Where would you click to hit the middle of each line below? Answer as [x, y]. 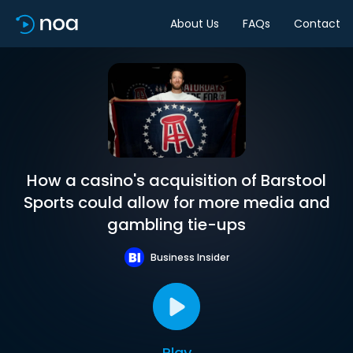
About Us [195, 23]
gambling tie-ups [176, 225]
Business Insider [190, 257]
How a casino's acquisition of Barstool [176, 180]
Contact [317, 23]
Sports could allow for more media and [176, 203]
